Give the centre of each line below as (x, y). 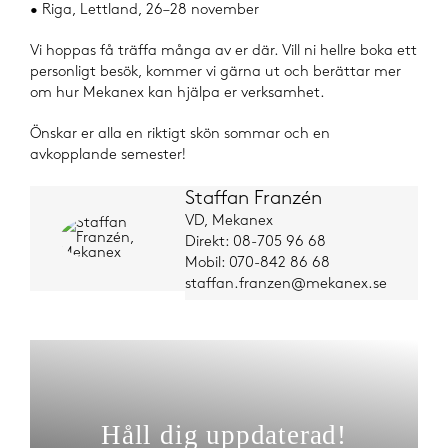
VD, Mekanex (229, 221)
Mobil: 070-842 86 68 (258, 263)
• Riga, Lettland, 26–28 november (144, 10)
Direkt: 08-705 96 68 (256, 242)
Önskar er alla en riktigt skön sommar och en (180, 134)
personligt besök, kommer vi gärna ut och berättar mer (215, 72)
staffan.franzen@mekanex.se (286, 284)
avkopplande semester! (108, 155)
